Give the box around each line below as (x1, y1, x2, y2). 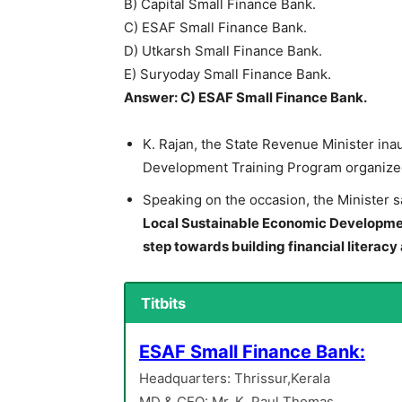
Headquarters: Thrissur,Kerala (139, 370, 330, 388)
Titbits (140, 294, 186, 313)
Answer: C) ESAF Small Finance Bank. (124, 88, 367, 106)
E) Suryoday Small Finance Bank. (124, 65, 331, 83)
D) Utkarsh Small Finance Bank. (124, 41, 322, 59)
